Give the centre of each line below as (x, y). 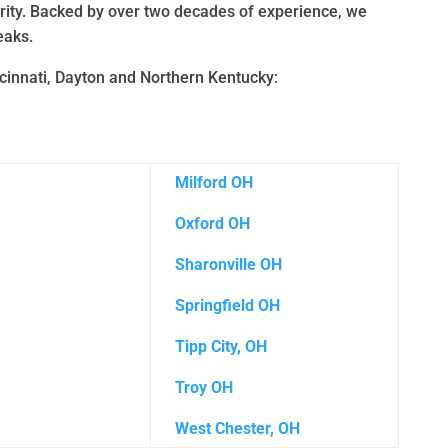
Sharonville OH (229, 264)
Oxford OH (213, 223)
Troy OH (204, 387)
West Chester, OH (238, 428)
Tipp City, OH (221, 346)
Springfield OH (228, 305)
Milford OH (214, 182)
